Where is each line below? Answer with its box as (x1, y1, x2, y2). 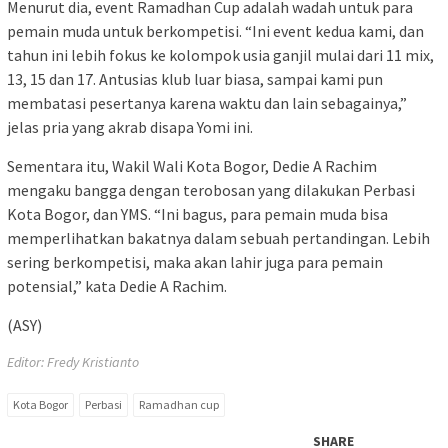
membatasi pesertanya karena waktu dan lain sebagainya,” (7, 93, 407, 114)
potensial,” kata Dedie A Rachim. (7, 276, 227, 297)
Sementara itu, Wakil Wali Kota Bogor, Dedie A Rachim (7, 156, 377, 177)
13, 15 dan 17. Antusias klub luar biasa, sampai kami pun (7, 69, 383, 90)
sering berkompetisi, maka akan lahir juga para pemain (7, 252, 383, 273)
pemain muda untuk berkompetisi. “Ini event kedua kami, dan (7, 21, 424, 42)
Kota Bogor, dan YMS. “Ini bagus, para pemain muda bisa (7, 204, 388, 225)
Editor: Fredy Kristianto (7, 353, 139, 372)
